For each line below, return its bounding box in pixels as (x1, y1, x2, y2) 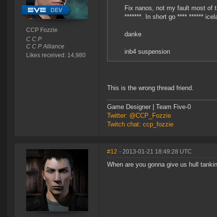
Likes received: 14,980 (26, 52, 86, 59)
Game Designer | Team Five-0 (107, 103, 191, 111)
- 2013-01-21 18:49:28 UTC (119, 148, 192, 155)
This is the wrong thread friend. (107, 84, 194, 92)
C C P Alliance (26, 43, 64, 50)
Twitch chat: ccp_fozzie (107, 121, 173, 128)
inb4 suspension (124, 48, 170, 56)
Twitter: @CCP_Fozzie (107, 112, 171, 120)
